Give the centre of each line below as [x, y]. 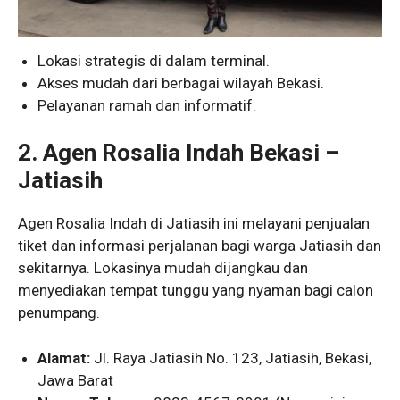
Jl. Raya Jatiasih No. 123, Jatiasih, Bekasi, [231, 358]
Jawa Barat [76, 380]
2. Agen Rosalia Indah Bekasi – [179, 153]
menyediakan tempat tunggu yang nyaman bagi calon [196, 291]
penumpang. [59, 313]
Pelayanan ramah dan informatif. [147, 105]
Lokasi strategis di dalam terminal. [154, 60]
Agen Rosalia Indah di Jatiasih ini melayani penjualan [194, 224]
